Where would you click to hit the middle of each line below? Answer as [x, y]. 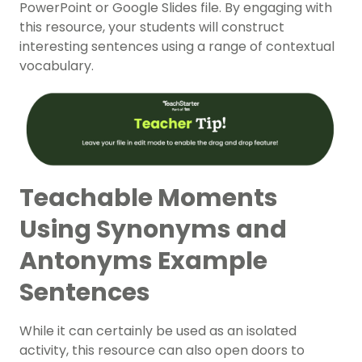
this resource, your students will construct [152, 27]
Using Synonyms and [153, 230]
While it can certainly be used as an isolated [158, 331]
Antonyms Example [143, 261]
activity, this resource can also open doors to [162, 351]
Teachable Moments [149, 198]
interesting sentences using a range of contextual [177, 47]
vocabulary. [58, 66]
